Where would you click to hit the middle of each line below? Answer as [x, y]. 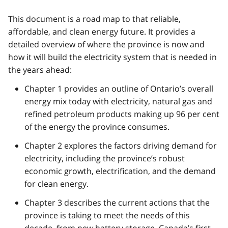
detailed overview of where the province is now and [106, 44]
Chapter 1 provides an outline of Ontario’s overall [119, 88]
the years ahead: [40, 69]
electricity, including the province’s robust [105, 158]
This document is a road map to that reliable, [94, 19]
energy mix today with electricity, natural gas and [118, 101]
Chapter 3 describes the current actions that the [117, 202]
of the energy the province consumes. [97, 126]
